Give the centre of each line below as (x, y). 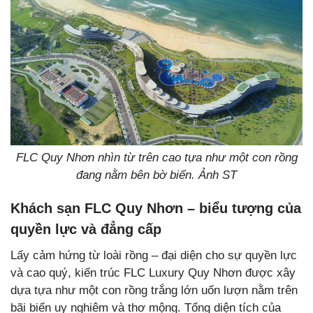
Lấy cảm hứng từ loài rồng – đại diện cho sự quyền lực (154, 255)
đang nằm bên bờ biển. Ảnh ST (156, 175)
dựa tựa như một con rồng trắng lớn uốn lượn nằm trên (154, 290)
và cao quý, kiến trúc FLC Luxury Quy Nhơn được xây (153, 272)
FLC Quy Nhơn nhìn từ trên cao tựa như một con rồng (156, 157)
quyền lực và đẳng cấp (86, 229)
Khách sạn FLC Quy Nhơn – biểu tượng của (156, 208)
